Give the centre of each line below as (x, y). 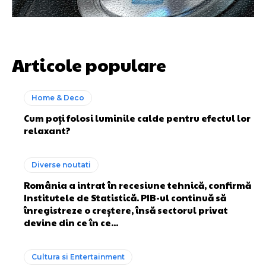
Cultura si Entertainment (78, 257)
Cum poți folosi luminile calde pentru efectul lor (137, 118)
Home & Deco (58, 98)
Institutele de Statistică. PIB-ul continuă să (125, 198)
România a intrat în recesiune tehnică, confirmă (137, 185)
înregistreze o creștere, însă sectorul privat (126, 210)
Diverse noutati (61, 165)
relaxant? (47, 131)
